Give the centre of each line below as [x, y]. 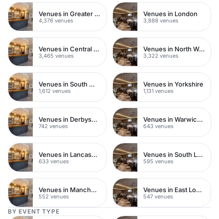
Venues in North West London [202, 49]
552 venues [54, 196]
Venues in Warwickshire [200, 119]
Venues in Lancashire [94, 154]
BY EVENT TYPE [34, 211]
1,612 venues [55, 91]
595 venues [158, 161]
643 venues [158, 126]
